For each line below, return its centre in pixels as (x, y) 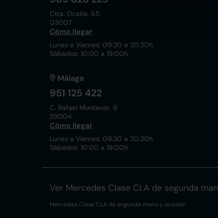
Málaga (71, 78)
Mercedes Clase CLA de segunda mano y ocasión (118, 204)
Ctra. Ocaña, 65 (75, 14)
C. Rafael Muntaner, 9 (83, 108)
